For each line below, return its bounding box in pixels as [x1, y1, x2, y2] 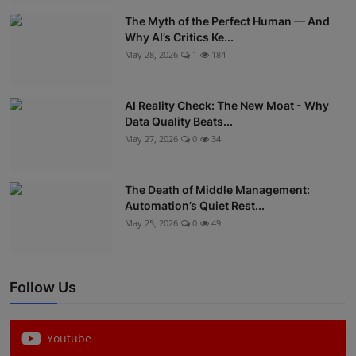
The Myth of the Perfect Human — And [125, 14, 330, 29]
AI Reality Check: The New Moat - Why [125, 99, 329, 113]
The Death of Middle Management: [125, 183, 310, 197]
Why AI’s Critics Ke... [125, 30, 234, 44]
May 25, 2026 [125, 217, 178, 230]
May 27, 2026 [125, 133, 178, 145]
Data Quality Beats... [125, 114, 233, 129]
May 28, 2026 [125, 48, 178, 61]
